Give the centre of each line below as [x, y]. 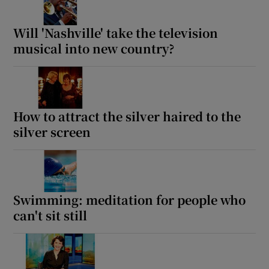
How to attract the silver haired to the [127, 116]
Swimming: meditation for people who [130, 199]
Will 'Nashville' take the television [116, 32]
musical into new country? [94, 48]
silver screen [52, 131]
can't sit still [50, 215]
